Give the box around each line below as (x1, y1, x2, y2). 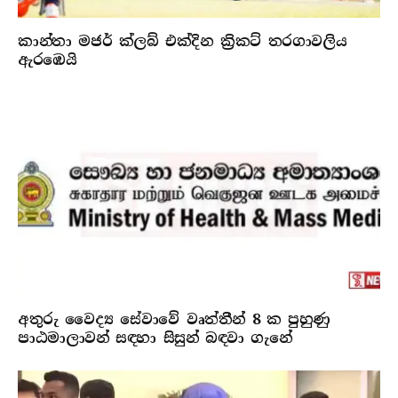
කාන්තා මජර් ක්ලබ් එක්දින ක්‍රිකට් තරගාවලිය (18, 31, 347, 51)
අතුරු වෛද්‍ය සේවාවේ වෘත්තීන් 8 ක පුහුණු (18, 310, 330, 330)
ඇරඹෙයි (18, 50, 77, 69)
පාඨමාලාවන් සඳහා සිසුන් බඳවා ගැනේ (18, 329, 292, 348)
